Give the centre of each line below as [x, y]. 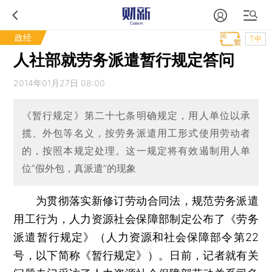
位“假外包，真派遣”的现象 [79, 168]
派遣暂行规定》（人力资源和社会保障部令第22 [136, 237]
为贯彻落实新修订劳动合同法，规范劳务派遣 [136, 200]
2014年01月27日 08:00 [59, 83]
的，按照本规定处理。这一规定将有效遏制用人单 [136, 151]
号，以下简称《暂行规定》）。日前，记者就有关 [136, 255]
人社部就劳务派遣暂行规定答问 [124, 60]
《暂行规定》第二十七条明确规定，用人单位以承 [136, 116]
